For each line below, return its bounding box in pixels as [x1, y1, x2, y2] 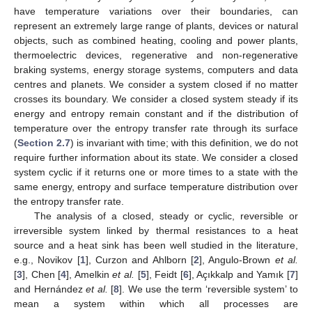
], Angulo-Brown [199, 253, 275, 265]
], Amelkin [66, 268, 113, 280]
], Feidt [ [146, 268, 183, 280]
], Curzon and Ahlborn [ [85, 253, 194, 265]
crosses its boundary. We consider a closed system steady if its [14, 93, 298, 104]
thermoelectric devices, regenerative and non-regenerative [14, 49, 298, 61]
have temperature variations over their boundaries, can [14, 5, 298, 17]
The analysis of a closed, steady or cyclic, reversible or [33, 210, 298, 221]
